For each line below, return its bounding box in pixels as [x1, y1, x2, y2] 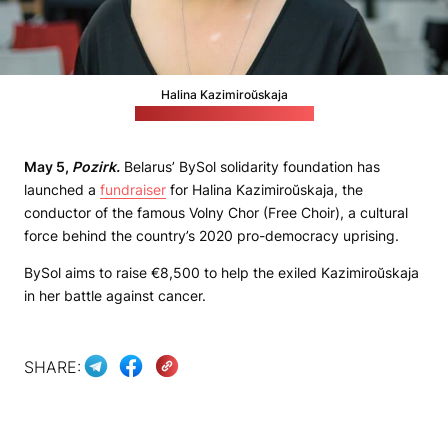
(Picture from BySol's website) [134, 106, 314, 122]
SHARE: [24, 356, 81, 377]
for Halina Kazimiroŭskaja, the [166, 181, 363, 199]
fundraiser [100, 181, 166, 199]
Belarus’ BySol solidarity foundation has [120, 158, 380, 176]
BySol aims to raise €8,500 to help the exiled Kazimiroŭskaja [24, 264, 419, 282]
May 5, [24, 158, 72, 176]
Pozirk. [72, 158, 120, 176]
